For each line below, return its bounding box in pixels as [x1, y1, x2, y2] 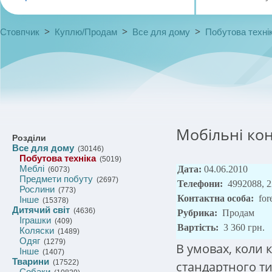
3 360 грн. [223, 222, 265, 233]
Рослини [19, 184, 55, 194]
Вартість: [177, 222, 221, 233]
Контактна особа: [177, 193, 256, 203]
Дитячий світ [12, 205, 70, 215]
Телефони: [177, 178, 225, 189]
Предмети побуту [19, 174, 93, 184]
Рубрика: [177, 208, 220, 218]
